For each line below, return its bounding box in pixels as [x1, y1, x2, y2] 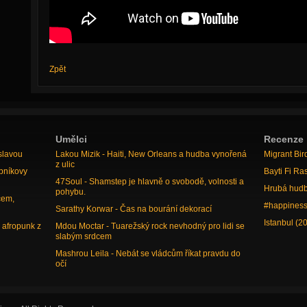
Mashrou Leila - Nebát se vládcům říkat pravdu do [55, 249, 241, 258]
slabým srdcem [55, 232, 112, 241]
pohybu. [55, 187, 86, 197]
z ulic [55, 160, 75, 169]
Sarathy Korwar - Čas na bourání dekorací [55, 204, 212, 214]
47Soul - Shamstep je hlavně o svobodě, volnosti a [55, 177, 244, 186]
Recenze [264, 134, 304, 145]
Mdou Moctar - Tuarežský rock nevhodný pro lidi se [55, 221, 245, 231]
